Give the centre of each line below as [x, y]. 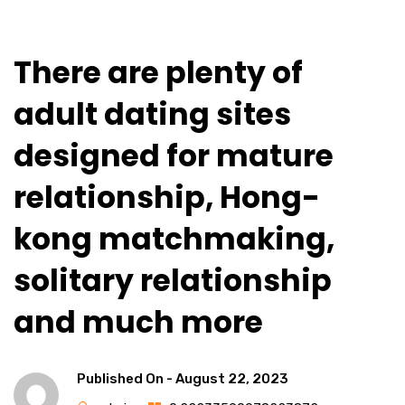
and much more [138, 322]
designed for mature [174, 156]
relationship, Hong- [167, 198]
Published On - [126, 379]
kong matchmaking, [174, 239]
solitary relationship [173, 281]
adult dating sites [152, 114]
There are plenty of [158, 73]
